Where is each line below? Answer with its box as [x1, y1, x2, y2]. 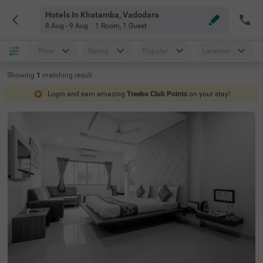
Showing [7, 71, 35, 79]
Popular [143, 47, 168, 55]
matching [42, 71, 75, 79]
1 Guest [122, 22, 147, 30]
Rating [88, 47, 109, 55]
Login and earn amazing [47, 90, 127, 98]
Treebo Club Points [126, 90, 187, 98]
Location [202, 47, 230, 55]
